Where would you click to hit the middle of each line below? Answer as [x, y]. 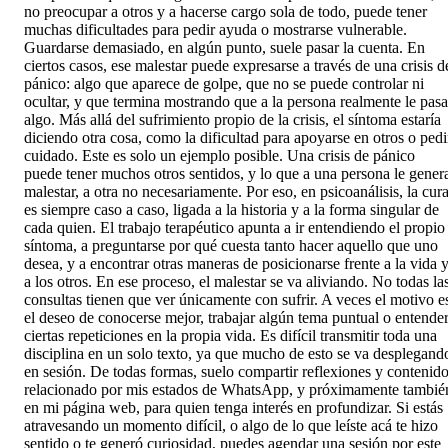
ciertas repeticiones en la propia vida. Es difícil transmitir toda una [230, 335]
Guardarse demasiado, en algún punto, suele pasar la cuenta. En [224, 47]
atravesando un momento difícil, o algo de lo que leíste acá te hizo [231, 425]
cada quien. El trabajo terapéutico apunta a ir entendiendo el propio [234, 227]
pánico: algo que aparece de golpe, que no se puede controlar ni [224, 83]
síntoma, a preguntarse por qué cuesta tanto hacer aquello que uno [231, 245]
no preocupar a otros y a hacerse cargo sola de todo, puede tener [225, 11]
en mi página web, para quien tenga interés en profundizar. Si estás [233, 407]
